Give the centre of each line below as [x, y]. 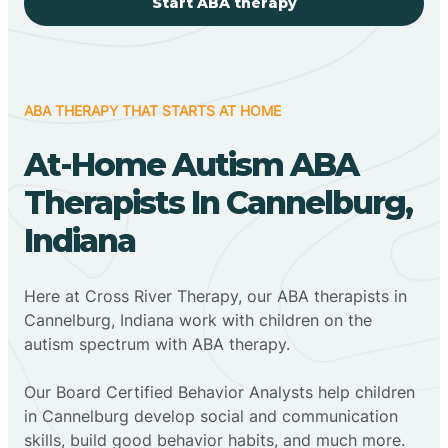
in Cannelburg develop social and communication [211, 415]
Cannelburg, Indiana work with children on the [198, 319]
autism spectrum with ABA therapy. [157, 343]
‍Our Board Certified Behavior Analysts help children [219, 391]
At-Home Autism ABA [191, 164]
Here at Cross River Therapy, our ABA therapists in [215, 295]
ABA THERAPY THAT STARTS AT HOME [152, 110]
